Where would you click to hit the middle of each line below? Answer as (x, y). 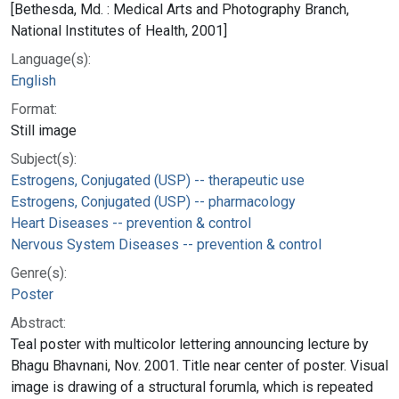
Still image (44, 130)
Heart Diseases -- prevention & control (131, 223)
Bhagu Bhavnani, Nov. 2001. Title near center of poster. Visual (199, 365)
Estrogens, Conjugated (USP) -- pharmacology (153, 201)
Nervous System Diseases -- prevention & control (166, 244)
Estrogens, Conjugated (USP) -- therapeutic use (158, 180)
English (33, 80)
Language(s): (51, 59)
